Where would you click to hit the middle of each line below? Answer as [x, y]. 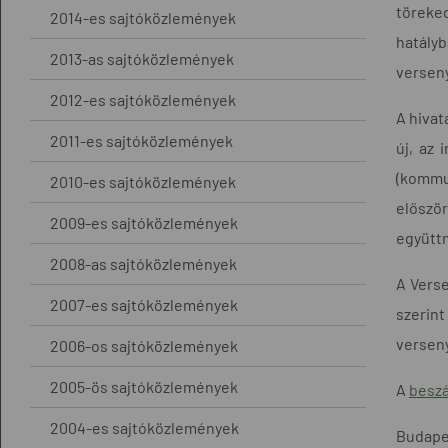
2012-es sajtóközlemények [143, 99]
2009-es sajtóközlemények [144, 222]
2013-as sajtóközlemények [142, 58]
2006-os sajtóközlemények [144, 345]
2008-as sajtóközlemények [143, 263]
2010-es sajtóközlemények [143, 181]
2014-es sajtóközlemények [143, 17]
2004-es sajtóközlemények [144, 427]
